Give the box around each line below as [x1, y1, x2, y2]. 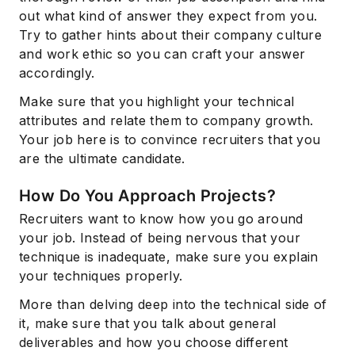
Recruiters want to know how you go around [19, 211, 303, 227]
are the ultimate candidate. [19, 151, 185, 167]
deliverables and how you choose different [19, 334, 288, 351]
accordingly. [19, 65, 95, 82]
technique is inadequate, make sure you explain [19, 249, 319, 265]
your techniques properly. [19, 268, 183, 284]
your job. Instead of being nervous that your [19, 230, 300, 246]
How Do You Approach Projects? [19, 186, 277, 206]
